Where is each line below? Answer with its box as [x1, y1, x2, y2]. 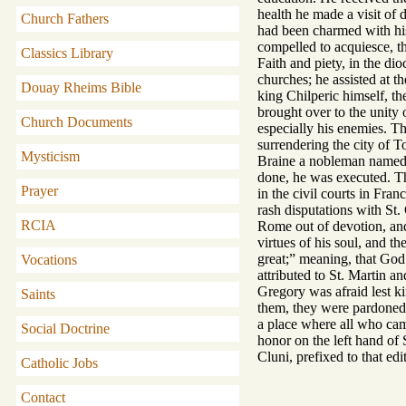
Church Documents [21, 114, 132, 130]
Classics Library [21, 45, 113, 61]
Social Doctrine [21, 321, 110, 336]
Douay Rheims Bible [21, 80, 141, 95]
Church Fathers [21, 11, 109, 26]
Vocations [21, 252, 77, 267]
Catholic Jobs [21, 355, 98, 371]
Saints [21, 286, 55, 302]
